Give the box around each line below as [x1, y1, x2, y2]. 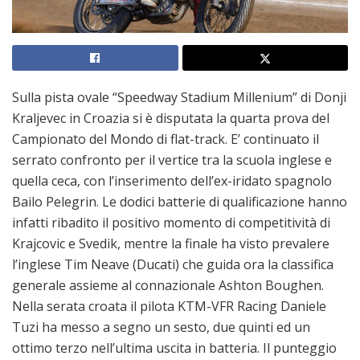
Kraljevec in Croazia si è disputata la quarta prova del [12, 108, 329, 127]
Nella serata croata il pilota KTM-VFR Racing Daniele [12, 297, 326, 315]
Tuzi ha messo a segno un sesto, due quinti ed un [12, 317, 310, 336]
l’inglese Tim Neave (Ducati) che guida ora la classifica [12, 255, 333, 273]
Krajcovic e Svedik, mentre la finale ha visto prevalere [12, 234, 329, 252]
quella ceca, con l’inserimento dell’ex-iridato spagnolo [12, 171, 332, 190]
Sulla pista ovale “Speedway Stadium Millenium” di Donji [12, 88, 346, 106]
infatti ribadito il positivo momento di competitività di [12, 213, 330, 231]
